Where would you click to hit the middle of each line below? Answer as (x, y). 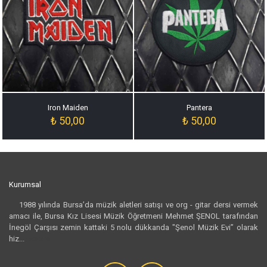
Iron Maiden (68, 107)
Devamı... (42, 238)
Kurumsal (25, 184)
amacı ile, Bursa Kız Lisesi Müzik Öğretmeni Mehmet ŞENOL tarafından (133, 216)
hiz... (18, 238)
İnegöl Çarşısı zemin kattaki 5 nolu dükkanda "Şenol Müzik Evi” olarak (133, 227)
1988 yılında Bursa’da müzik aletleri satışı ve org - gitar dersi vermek (133, 204)
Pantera (199, 107)
